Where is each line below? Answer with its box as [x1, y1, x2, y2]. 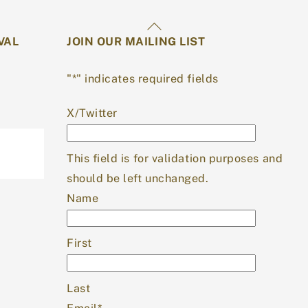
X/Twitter [67, 106, 118, 120]
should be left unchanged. [67, 171, 209, 185]
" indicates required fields [76, 71, 219, 85]
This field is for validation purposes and [67, 151, 283, 165]
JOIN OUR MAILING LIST [67, 35, 206, 49]
